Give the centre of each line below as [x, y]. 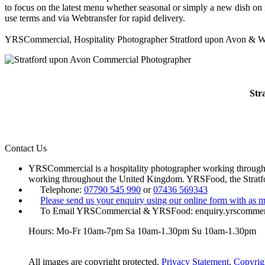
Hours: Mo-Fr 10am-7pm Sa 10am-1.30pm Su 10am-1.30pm [142, 231]
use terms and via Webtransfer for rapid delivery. [95, 18]
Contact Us [26, 148]
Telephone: [62, 190]
